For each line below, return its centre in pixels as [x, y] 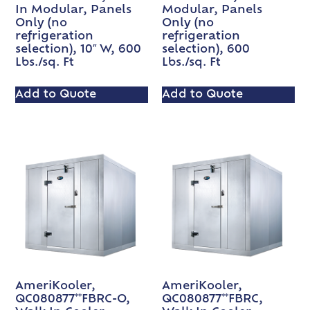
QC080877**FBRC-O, [73, 300]
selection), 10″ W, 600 [79, 50]
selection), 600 [206, 50]
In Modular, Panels [74, 11]
